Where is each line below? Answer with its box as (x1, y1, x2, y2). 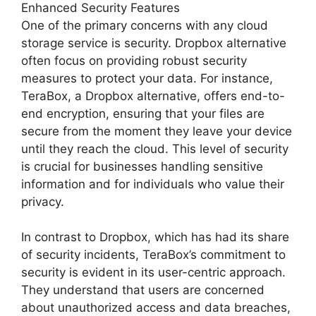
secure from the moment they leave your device (21, 123, 292, 138)
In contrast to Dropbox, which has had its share (21, 229, 289, 244)
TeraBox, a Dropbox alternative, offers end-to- (21, 88, 285, 103)
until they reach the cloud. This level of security (21, 141, 288, 156)
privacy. (21, 194, 64, 209)
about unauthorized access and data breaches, (21, 300, 291, 315)
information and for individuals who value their (21, 176, 284, 191)
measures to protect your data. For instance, (21, 71, 273, 85)
